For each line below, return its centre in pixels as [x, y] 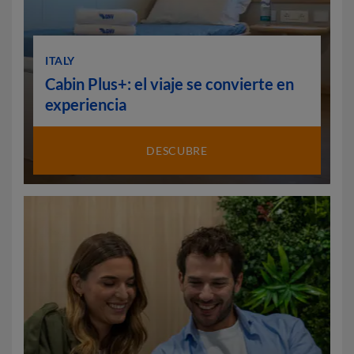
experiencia [86, 104]
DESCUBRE [177, 151]
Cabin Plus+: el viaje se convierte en [169, 84]
